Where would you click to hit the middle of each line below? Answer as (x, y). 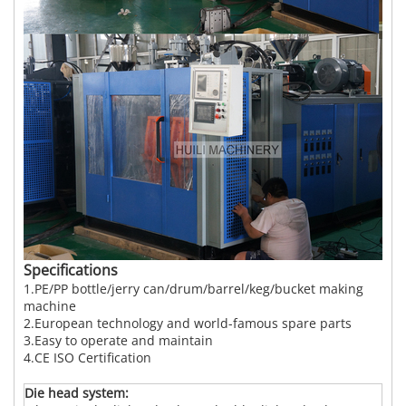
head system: (87, 393)
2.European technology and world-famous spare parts (188, 324)
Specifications (71, 271)
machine (50, 306)
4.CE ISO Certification (87, 358)
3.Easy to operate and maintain (118, 341)
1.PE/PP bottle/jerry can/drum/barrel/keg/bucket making (193, 289)
